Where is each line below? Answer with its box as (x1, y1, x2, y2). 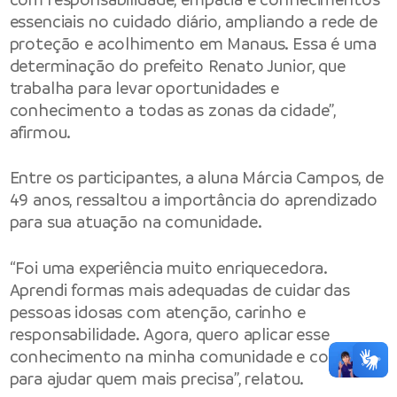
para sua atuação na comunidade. (9, 211, 262, 234)
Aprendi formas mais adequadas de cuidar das (9, 278, 350, 301)
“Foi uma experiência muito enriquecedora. (9, 256, 328, 279)
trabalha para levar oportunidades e (9, 77, 280, 100)
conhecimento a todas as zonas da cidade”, (9, 99, 337, 122)
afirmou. (9, 121, 72, 144)
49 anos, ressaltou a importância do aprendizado (9, 189, 378, 212)
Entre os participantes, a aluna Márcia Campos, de (9, 167, 384, 190)
